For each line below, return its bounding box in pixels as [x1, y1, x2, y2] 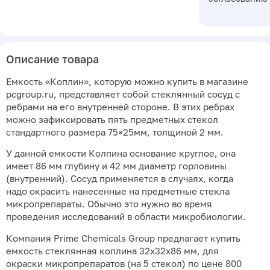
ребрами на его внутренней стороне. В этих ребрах [6, 101, 234, 112]
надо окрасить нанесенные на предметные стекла [6, 186, 230, 197]
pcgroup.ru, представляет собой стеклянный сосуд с [6, 89, 240, 99]
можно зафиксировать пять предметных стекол [6, 114, 218, 125]
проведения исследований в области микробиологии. [6, 212, 246, 222]
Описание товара [6, 52, 99, 66]
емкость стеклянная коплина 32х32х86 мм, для [6, 245, 219, 256]
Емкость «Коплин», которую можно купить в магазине [6, 76, 248, 87]
